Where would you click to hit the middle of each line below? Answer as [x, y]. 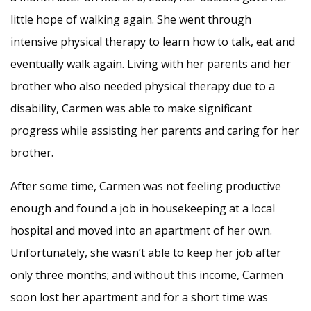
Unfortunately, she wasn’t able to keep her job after [146, 252]
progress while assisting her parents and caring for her [155, 130]
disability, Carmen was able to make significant [131, 108]
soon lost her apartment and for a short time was [139, 297]
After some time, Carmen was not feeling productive [146, 186]
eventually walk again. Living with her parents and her [151, 64]
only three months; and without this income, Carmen [147, 275]
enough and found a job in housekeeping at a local [143, 208]
